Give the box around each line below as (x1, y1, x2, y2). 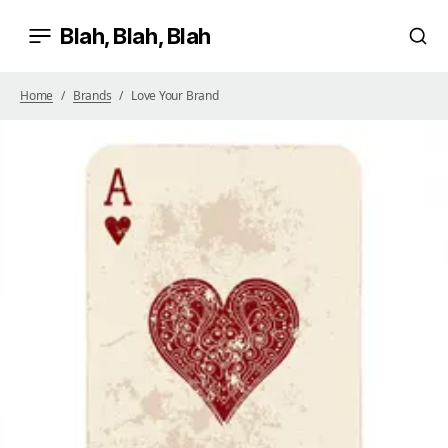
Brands (72, 87, 112, 104)
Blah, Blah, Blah (60, 23, 211, 49)
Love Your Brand (131, 87, 219, 104)
